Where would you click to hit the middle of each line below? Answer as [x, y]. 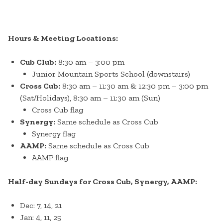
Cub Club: [38, 62]
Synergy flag [54, 134]
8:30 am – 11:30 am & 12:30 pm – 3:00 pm [134, 86]
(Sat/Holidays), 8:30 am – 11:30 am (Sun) [90, 98]
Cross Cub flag [57, 110]
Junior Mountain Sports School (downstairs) [111, 74]
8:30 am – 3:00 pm [90, 62]
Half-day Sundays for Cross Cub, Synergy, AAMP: [103, 182]
